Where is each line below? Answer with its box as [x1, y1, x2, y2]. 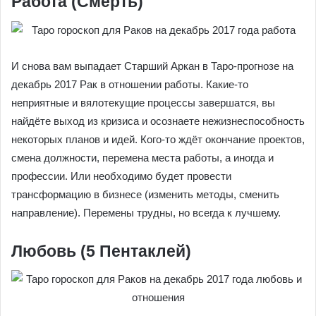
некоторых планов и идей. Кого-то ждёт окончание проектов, [11, 133, 305, 145]
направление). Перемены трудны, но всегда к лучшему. [11, 206, 281, 219]
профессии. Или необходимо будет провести [11, 169, 231, 182]
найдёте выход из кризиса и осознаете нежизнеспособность [11, 114, 305, 127]
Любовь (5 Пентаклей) [11, 241, 191, 260]
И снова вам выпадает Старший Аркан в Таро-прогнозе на [11, 59, 293, 72]
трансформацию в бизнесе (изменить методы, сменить [11, 188, 279, 200]
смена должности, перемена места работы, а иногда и [11, 151, 274, 164]
